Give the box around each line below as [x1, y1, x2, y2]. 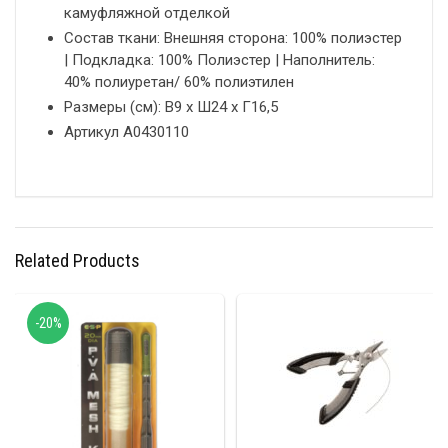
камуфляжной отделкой [64, 4, 230, 23]
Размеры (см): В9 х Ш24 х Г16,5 [64, 98, 278, 117]
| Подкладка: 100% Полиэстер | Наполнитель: [64, 51, 375, 70]
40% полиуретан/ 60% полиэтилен [64, 73, 294, 92]
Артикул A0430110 [64, 123, 189, 142]
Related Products [15, 250, 140, 272]
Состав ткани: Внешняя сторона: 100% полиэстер [64, 29, 402, 48]
